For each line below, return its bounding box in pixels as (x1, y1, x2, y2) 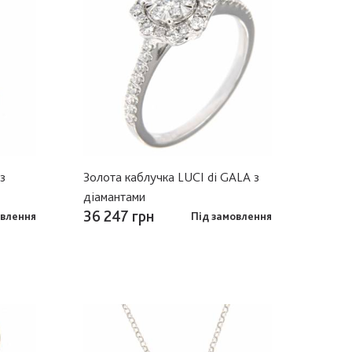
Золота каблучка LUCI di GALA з (83, 168, 259, 185)
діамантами (83, 188, 145, 204)
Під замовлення (191, 209, 272, 222)
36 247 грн (83, 206, 154, 225)
